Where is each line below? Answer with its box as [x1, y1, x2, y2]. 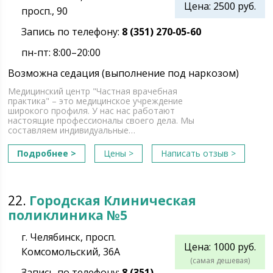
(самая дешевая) [190, 255, 250, 266]
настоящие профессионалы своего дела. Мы [8, 115, 195, 126]
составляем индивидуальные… [8, 124, 136, 136]
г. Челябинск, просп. [21, 230, 116, 244]
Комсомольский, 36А [21, 245, 121, 258]
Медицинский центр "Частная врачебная [8, 85, 178, 97]
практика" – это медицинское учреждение [8, 95, 183, 107]
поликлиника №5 [8, 207, 128, 224]
